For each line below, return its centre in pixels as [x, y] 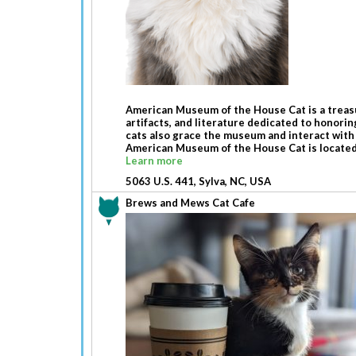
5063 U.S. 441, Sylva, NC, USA [198, 181]
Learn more [154, 161]
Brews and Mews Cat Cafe [190, 203]
